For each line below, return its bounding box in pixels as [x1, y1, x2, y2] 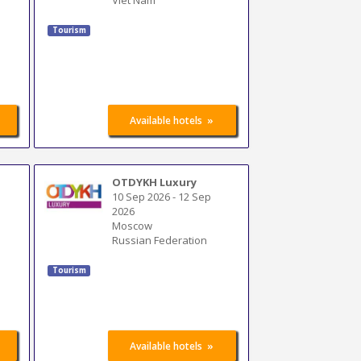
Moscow [112, 218, 153, 233]
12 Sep [178, 189, 212, 204]
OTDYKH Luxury [112, 174, 197, 189]
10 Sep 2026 [112, 189, 171, 204]
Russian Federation [112, 232, 208, 247]
